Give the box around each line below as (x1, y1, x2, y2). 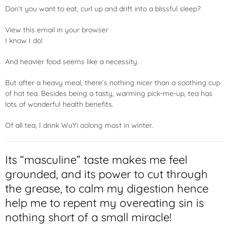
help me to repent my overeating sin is (5, 196, 204, 210)
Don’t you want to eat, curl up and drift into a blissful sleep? (5, 4, 201, 13)
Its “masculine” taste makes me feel (5, 152, 187, 167)
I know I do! (5, 36, 43, 45)
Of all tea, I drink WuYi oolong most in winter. (5, 121, 153, 130)
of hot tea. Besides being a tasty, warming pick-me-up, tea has (5, 89, 213, 98)
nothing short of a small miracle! (5, 210, 171, 224)
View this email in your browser (5, 25, 108, 34)
